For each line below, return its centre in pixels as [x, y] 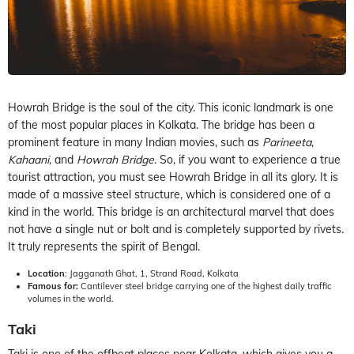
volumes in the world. [71, 298]
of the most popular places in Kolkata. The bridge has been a [161, 124]
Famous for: [53, 286]
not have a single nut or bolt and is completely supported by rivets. [176, 229]
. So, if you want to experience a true [247, 159]
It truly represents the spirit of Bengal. [104, 246]
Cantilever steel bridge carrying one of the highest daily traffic [205, 286]
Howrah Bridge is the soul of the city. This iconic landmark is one [171, 107]
